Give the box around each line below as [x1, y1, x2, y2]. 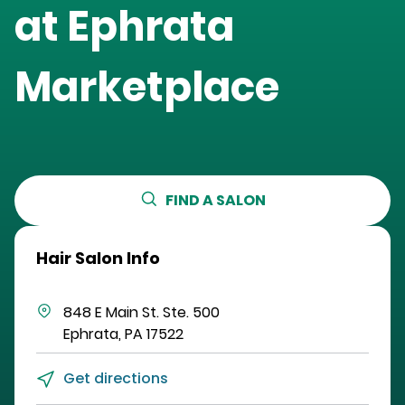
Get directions [63, 368, 168, 390]
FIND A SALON [165, 190, 266, 212]
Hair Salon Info [36, 247, 160, 270]
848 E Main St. [63, 302, 159, 324]
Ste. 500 [163, 302, 220, 324]
